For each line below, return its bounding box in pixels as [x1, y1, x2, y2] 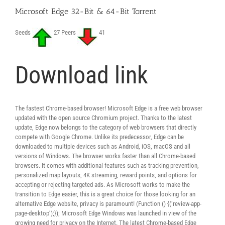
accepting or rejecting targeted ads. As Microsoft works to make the [15, 181, 190, 188]
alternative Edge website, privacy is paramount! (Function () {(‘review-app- [15, 200, 201, 207]
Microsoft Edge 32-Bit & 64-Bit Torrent [15, 7, 157, 16]
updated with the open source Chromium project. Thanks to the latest [15, 114, 192, 122]
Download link [15, 61, 148, 89]
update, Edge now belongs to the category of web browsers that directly [15, 124, 196, 131]
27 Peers [52, 29, 77, 36]
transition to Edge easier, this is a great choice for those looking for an [15, 190, 195, 198]
